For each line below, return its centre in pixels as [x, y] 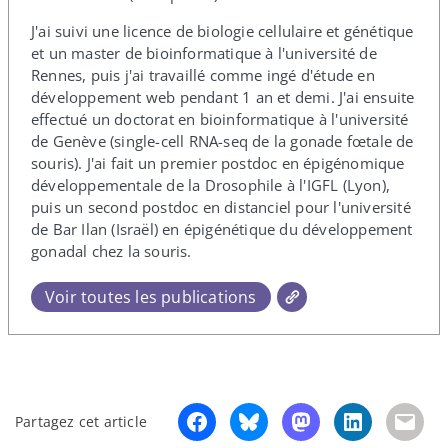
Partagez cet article [81, 422]
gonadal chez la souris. [111, 250]
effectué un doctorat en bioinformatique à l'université [220, 118]
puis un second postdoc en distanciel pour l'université [221, 206]
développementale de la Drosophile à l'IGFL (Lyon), [211, 184]
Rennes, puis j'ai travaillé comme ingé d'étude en [203, 74]
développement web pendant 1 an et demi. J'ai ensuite [223, 96]
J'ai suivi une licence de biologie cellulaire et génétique [222, 30]
